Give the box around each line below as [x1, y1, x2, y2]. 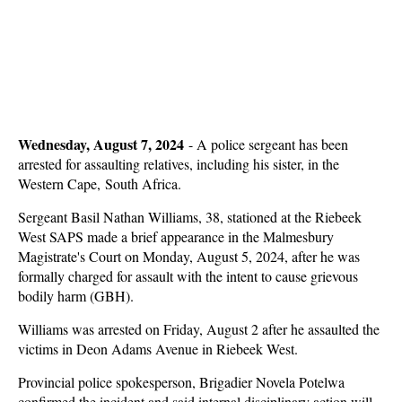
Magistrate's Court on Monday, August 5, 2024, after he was [18, 247, 360, 266]
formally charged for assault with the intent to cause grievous [18, 267, 358, 285]
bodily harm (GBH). [18, 286, 134, 305]
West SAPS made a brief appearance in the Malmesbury [18, 227, 334, 246]
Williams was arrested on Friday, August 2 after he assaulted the [18, 319, 380, 338]
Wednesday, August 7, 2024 [18, 134, 184, 154]
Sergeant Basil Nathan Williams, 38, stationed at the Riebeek [18, 207, 362, 226]
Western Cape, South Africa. [18, 174, 181, 193]
